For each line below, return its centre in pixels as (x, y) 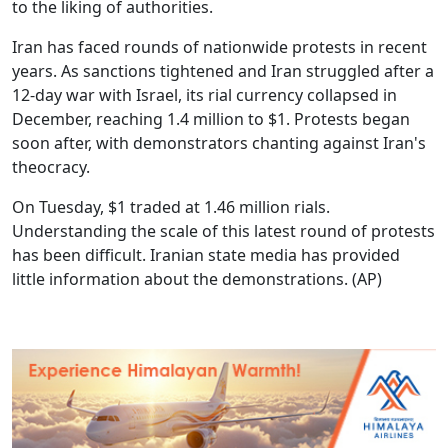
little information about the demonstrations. (182, 278)
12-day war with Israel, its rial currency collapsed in (204, 94)
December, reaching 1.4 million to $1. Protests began (211, 118)
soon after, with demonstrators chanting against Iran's (219, 142)
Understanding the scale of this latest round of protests (223, 230)
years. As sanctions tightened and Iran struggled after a (223, 70)
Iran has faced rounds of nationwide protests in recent (219, 46)
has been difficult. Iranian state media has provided (206, 254)
